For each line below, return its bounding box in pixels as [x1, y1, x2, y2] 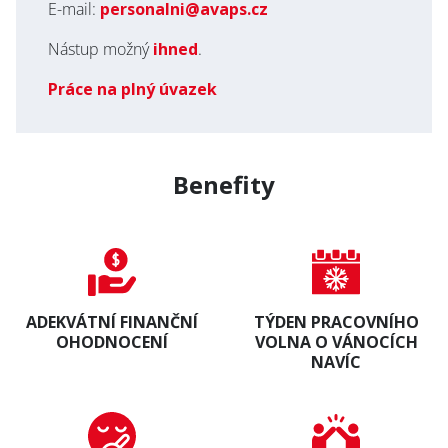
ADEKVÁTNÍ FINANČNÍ [26, 311, 198, 333]
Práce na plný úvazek [48, 78, 217, 100]
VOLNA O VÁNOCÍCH [254, 331, 418, 353]
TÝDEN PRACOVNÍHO [253, 311, 419, 333]
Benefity [173, 168, 275, 201]
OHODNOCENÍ [56, 331, 168, 353]
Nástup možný [48, 38, 153, 60]
